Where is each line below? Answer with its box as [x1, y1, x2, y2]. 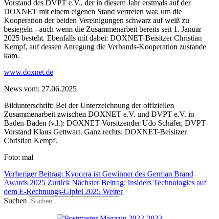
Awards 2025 [4, 178, 47, 187]
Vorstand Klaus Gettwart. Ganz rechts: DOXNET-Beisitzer [4, 127, 187, 136]
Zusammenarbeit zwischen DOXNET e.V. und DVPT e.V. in [4, 109, 194, 118]
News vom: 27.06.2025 [4, 84, 77, 93]
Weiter [103, 187, 123, 196]
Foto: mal [4, 153, 33, 161]
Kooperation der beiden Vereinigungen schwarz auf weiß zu [4, 16, 189, 24]
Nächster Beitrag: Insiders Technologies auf [72, 178, 206, 187]
